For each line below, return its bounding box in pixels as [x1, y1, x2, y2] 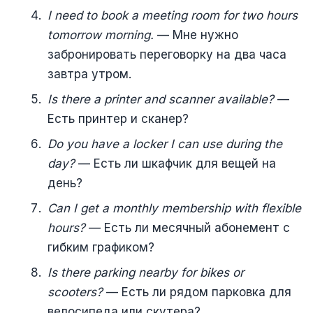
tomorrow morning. [48, 27, 154, 42]
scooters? [48, 284, 103, 299]
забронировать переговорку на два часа [48, 47, 286, 61]
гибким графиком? [48, 240, 154, 254]
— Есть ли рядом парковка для [103, 284, 291, 299]
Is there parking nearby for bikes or [48, 265, 244, 279]
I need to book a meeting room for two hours [48, 8, 298, 22]
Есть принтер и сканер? [48, 111, 189, 126]
